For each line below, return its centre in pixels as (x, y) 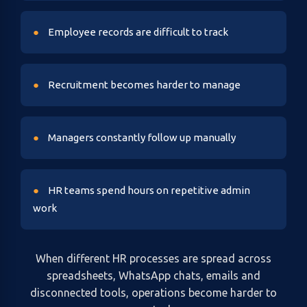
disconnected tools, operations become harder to (153, 293)
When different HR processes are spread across (153, 258)
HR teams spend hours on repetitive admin (148, 190)
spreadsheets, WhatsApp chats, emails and (153, 275)
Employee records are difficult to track (137, 32)
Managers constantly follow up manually (141, 137)
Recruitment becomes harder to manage (143, 85)
